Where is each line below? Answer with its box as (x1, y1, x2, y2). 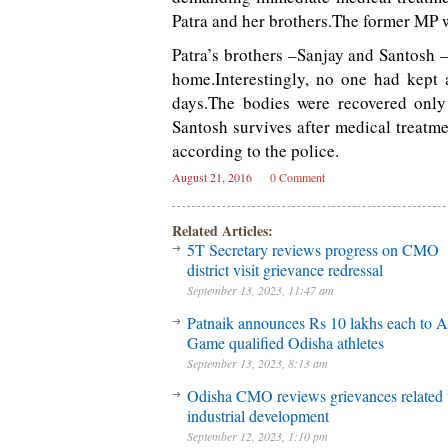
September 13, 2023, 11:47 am (187, 282, 334, 298)
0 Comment (270, 169, 325, 185)
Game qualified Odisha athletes (187, 332, 384, 353)
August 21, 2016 (172, 169, 252, 185)
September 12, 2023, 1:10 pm (187, 428, 328, 444)
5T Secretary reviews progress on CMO (187, 239, 439, 260)
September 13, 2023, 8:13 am (187, 355, 328, 371)
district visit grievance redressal (187, 259, 383, 280)
